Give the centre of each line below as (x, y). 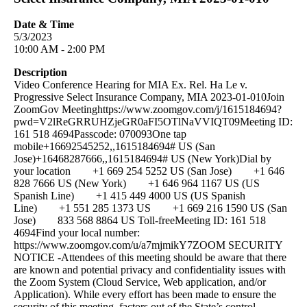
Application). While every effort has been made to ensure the (145, 295)
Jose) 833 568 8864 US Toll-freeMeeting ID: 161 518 (140, 221)
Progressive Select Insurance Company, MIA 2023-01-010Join (149, 97)
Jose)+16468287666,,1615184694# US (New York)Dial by (143, 159)
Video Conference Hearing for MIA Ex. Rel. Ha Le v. (131, 85)
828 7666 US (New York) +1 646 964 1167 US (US (137, 184)
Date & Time (44, 25)
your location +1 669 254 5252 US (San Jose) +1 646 (149, 171)
